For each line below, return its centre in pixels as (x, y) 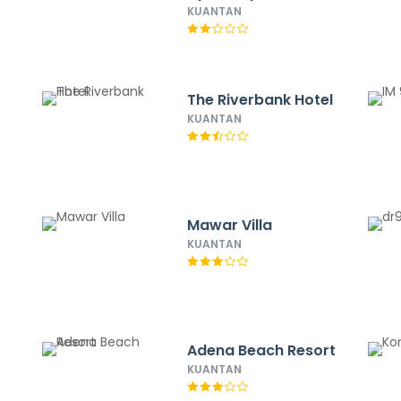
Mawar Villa (229, 225)
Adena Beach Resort (261, 350)
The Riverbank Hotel (260, 100)
